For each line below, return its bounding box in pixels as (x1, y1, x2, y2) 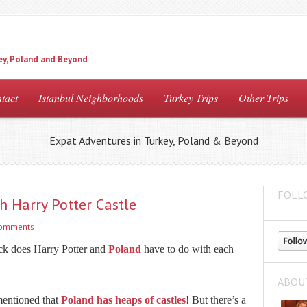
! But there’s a (186, 294, 246, 306)
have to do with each (141, 243, 234, 255)
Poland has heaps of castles (61, 294, 186, 306)
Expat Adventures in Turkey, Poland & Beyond (49, 134, 258, 147)
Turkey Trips (164, 90, 218, 105)
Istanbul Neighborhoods (38, 90, 143, 105)
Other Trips (238, 90, 288, 105)
